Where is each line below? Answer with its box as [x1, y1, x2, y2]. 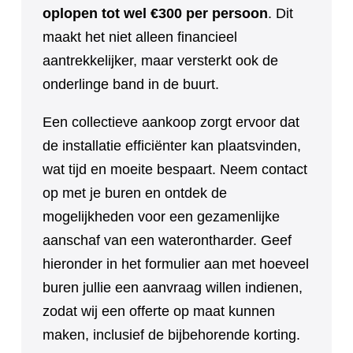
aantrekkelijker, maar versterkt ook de [43, 52, 278, 69]
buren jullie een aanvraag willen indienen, [43, 279, 303, 295]
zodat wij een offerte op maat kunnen [43, 303, 275, 319]
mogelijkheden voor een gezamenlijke [43, 208, 280, 225]
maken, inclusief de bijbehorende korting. [43, 326, 300, 343]
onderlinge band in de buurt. [43, 76, 219, 92]
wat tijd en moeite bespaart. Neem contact [43, 161, 307, 177]
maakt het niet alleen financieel [43, 28, 237, 45]
